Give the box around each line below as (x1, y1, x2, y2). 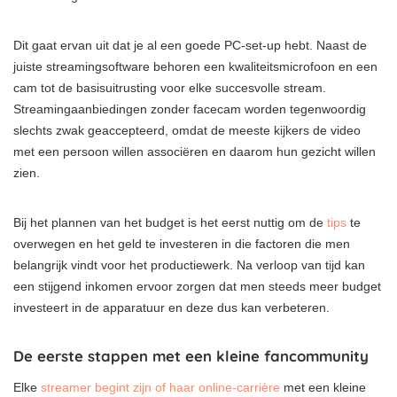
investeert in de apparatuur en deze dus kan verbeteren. (13, 300, 330, 315)
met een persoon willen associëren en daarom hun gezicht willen (13, 144, 376, 159)
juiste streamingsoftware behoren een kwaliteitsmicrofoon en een (13, 58, 378, 74)
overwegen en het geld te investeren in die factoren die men (13, 236, 350, 251)
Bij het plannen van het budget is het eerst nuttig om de (13, 214, 327, 230)
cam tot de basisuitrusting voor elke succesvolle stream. (13, 80, 326, 95)
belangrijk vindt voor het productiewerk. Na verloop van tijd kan (13, 257, 365, 272)
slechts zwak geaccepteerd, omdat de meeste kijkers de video (13, 122, 361, 137)
